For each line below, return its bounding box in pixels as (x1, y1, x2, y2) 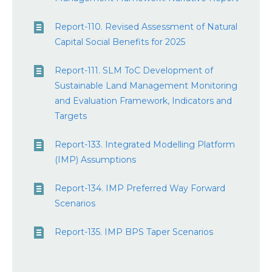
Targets (55, 110, 87, 121)
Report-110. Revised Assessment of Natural (55, 21, 237, 32)
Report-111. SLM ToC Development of (55, 65, 213, 76)
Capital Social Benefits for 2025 (55, 36, 185, 47)
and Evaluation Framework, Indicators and (55, 95, 232, 106)
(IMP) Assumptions (55, 154, 136, 165)
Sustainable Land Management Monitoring (55, 80, 237, 91)
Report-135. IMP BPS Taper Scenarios (55, 226, 213, 237)
